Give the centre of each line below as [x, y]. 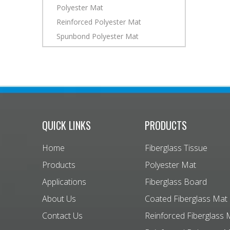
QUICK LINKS [66, 126]
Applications [64, 182]
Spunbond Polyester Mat [98, 36]
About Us [59, 199]
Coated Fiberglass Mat [186, 199]
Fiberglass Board [176, 182]
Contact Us [62, 216]
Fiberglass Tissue [176, 148]
